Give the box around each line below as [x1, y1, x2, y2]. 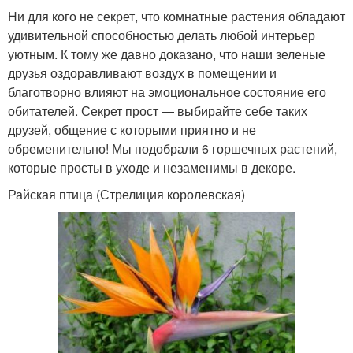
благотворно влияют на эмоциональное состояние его [8, 83, 326, 102]
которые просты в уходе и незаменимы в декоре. [8, 158, 295, 177]
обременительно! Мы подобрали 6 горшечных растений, [8, 139, 337, 158]
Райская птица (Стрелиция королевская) [8, 185, 245, 204]
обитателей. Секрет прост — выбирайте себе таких [8, 102, 307, 121]
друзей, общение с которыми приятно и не [8, 121, 256, 139]
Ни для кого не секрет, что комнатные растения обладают [8, 7, 345, 26]
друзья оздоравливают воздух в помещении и [8, 64, 277, 83]
